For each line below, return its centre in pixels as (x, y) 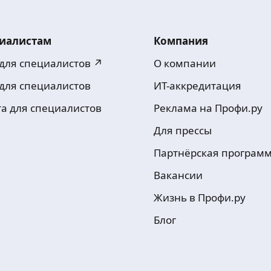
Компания (181, 41)
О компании (185, 63)
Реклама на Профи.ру (208, 108)
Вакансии (178, 175)
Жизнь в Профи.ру (200, 198)
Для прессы (183, 130)
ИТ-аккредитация (198, 86)
